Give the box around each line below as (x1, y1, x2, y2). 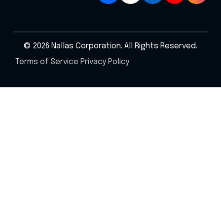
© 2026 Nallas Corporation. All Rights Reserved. (23, 41, 197, 50)
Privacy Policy (80, 57, 129, 66)
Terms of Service (15, 57, 78, 66)
